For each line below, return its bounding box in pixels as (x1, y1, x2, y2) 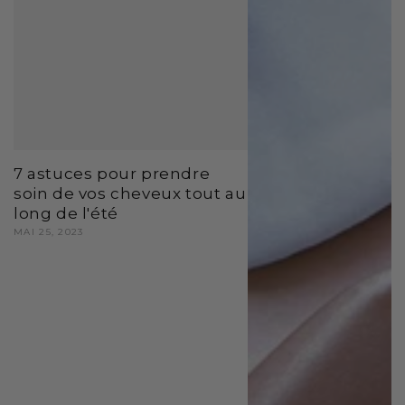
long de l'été (14, 203, 118, 222)
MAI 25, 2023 (14, 225, 84, 238)
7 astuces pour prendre (14, 164, 211, 183)
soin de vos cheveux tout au (14, 184, 247, 202)
